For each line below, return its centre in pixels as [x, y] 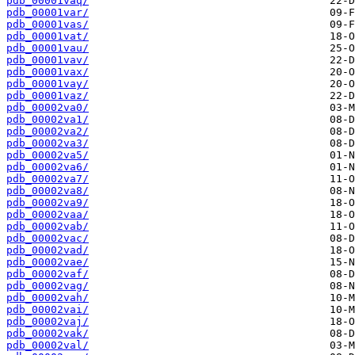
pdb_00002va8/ [48, 191]
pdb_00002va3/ [48, 143]
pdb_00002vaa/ [48, 215]
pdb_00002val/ [48, 345]
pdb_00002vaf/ [48, 274]
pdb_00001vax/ [48, 72]
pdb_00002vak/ [48, 334]
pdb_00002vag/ [48, 286]
